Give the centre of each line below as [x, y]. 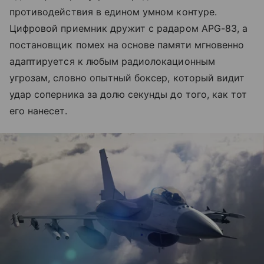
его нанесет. [38, 111]
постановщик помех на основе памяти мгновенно [127, 45]
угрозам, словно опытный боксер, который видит [127, 78]
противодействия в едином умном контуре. [113, 12]
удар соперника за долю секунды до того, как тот [128, 95]
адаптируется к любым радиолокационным [112, 62]
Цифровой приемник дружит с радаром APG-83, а [129, 29]
